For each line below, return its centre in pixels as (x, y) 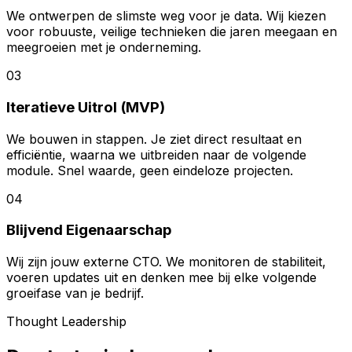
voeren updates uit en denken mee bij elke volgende (161, 278)
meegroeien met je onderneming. (104, 48)
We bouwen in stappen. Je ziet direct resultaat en (154, 139)
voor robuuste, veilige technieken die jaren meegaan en (172, 32)
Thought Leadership (66, 322)
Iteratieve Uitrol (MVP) (86, 107)
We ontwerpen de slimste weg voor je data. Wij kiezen (166, 16)
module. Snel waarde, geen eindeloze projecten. (150, 170)
